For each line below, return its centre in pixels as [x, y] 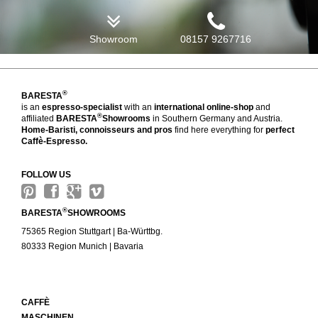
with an [138, 107]
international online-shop [204, 107]
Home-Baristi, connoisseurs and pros [97, 130]
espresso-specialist [82, 107]
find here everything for [219, 130]
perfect [280, 130]
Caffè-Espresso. [54, 141]
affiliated [39, 118]
